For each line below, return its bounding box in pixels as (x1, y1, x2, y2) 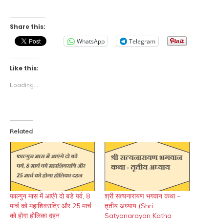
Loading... (10, 81, 38, 89)
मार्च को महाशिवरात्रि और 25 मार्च (10, 201, 91, 210)
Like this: (10, 64, 39, 73)
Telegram (129, 37, 155, 45)
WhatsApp (77, 37, 105, 45)
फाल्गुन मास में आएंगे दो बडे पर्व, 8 (10, 191, 90, 200)
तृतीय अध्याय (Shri (105, 201, 153, 210)
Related (10, 128, 33, 135)
